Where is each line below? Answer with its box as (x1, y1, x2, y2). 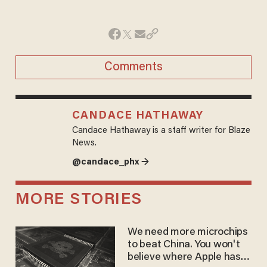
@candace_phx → (72, 157, 149, 167)
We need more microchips (127, 227, 249, 238)
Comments (104, 61, 163, 73)
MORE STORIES (15, 192, 142, 209)
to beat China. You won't (127, 240, 240, 251)
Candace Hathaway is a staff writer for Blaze (72, 126, 250, 135)
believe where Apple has (127, 252, 241, 263)
